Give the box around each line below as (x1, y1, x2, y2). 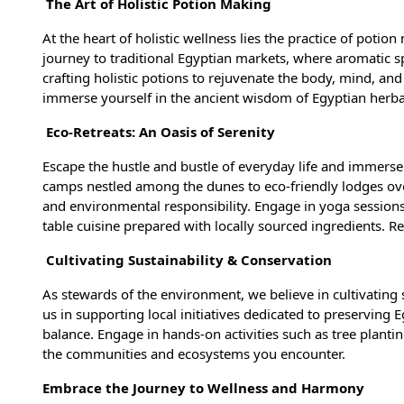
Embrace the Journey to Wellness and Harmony (42, 379, 368, 398)
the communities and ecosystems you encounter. (42, 344, 349, 363)
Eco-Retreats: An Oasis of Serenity (42, 123, 279, 142)
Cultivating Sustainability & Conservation (42, 251, 335, 270)
